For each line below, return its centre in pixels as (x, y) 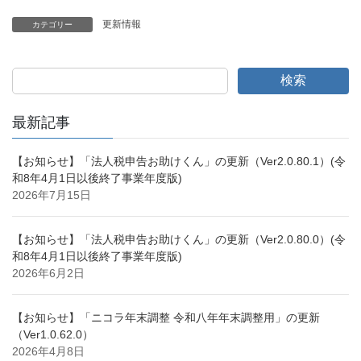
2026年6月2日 (48, 274)
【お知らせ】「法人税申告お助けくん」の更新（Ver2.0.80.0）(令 (179, 240)
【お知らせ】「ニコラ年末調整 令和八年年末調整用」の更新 (166, 318)
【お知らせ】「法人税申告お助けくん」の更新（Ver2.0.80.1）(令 (179, 162)
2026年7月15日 (52, 195)
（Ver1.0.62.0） (53, 335)
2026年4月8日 (48, 352)
